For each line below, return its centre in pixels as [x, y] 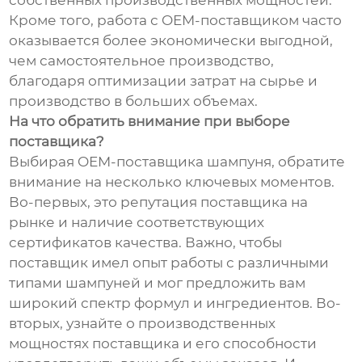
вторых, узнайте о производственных [143, 324]
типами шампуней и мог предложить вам [158, 283]
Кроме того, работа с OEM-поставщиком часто [176, 21]
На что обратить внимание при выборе [150, 122]
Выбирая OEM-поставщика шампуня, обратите [177, 162]
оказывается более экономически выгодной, [171, 41]
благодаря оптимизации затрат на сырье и [164, 81]
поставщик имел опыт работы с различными [169, 263]
